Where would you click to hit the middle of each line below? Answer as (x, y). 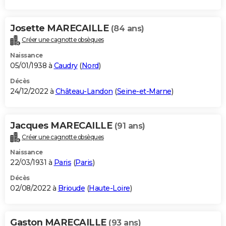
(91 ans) (130, 126)
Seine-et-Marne (144, 91)
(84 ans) (127, 28)
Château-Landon (84, 91)
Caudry (66, 65)
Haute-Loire (109, 188)
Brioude (71, 188)
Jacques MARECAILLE (62, 125)
